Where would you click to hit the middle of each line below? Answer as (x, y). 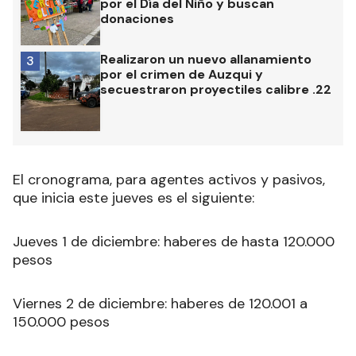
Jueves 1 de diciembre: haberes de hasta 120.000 (174, 241)
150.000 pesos (61, 321)
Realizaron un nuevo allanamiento (206, 59)
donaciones (137, 18)
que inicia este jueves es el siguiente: (133, 197)
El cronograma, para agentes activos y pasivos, (169, 179)
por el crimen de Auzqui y (182, 74)
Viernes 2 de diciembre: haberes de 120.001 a (160, 303)
